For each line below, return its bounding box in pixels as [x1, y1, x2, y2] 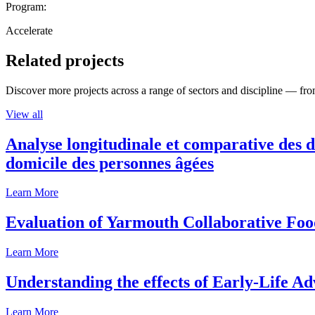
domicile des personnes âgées [6, 153, 214, 172]
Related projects [6, 51, 124, 70]
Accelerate [6, 24, 53, 37]
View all [6, 108, 43, 120]
